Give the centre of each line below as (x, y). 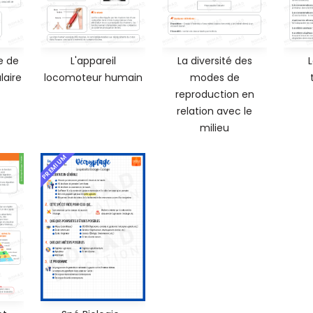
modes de (214, 78)
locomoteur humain (93, 78)
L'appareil (93, 61)
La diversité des (214, 61)
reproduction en (214, 95)
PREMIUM (54, 167)
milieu (214, 128)
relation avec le (214, 111)
